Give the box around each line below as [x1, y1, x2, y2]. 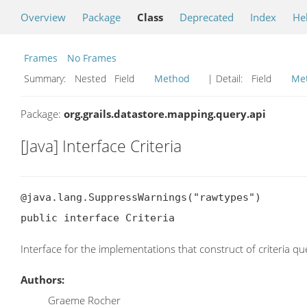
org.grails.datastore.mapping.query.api [64, 107, 266, 121]
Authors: [21, 273, 64, 287]
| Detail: [205, 72, 245, 85]
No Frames [67, 51, 116, 64]
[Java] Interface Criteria [21, 135, 182, 157]
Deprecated [180, 10, 234, 24]
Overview [21, 10, 66, 24]
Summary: [24, 72, 69, 85]
